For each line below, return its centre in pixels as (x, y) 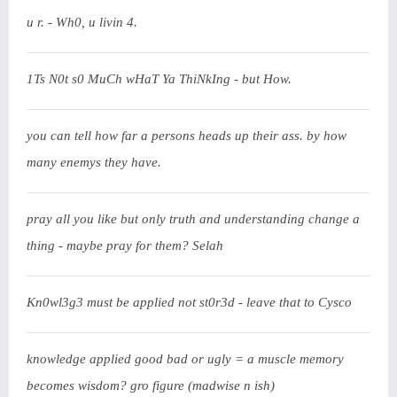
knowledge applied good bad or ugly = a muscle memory (185, 359)
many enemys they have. (94, 162)
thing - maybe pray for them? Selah (125, 245)
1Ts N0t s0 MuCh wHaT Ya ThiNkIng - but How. (159, 79)
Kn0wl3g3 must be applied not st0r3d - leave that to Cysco (189, 302)
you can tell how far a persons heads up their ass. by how (187, 136)
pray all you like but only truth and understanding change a (193, 219)
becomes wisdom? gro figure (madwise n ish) (151, 385)
